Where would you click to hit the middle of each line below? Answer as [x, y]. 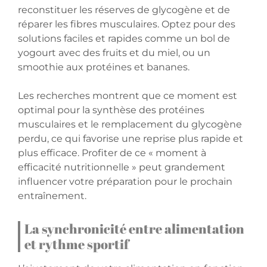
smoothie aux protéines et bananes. [104, 67]
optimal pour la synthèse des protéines [111, 110]
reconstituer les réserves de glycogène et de [124, 10]
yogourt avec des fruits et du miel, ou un [114, 53]
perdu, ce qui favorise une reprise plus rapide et [131, 139]
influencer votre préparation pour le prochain [125, 182]
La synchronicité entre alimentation [134, 229]
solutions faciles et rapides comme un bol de [124, 39]
